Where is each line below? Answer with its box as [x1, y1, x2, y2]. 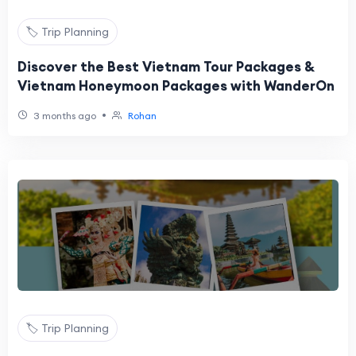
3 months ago [31, 110, 96, 122]
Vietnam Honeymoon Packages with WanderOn [17, 77, 335, 95]
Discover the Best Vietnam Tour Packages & [17, 58, 315, 75]
